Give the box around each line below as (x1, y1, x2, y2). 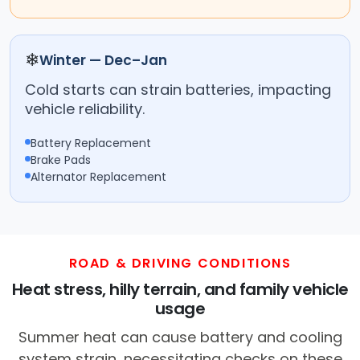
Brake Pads (31, 152, 91, 169)
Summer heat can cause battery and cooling (18, 327, 342, 348)
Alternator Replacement (31, 169, 166, 186)
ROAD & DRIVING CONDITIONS (68, 254, 292, 273)
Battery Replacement (31, 135, 151, 152)
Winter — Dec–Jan (39, 51, 167, 71)
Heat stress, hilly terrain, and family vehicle (11, 278, 349, 301)
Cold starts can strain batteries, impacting (25, 80, 331, 100)
